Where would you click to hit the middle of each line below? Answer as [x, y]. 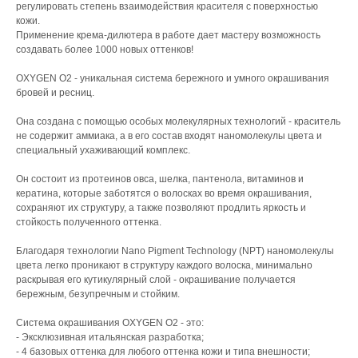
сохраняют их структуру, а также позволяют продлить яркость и [161, 208]
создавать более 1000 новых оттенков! [105, 50]
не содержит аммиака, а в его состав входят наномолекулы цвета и [169, 136]
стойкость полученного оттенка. [89, 223]
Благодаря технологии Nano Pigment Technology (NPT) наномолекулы [175, 251]
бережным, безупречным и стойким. [98, 294]
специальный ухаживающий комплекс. [103, 151]
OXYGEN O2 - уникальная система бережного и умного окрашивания [173, 79]
